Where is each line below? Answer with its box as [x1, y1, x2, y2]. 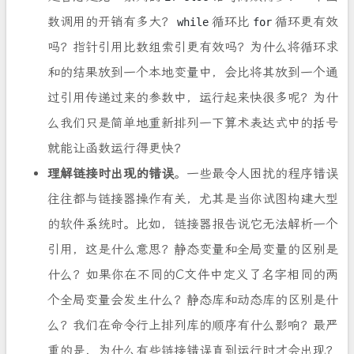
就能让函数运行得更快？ [47, 141, 186, 156]
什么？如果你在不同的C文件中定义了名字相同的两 [47, 267, 338, 283]
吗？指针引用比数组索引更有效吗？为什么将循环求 [47, 40, 338, 55]
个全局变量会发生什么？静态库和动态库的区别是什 [47, 292, 338, 308]
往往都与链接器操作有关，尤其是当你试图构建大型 [47, 191, 338, 207]
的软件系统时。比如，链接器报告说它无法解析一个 [47, 217, 338, 232]
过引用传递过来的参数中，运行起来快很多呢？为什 [47, 90, 338, 106]
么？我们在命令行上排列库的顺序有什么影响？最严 [47, 318, 338, 333]
